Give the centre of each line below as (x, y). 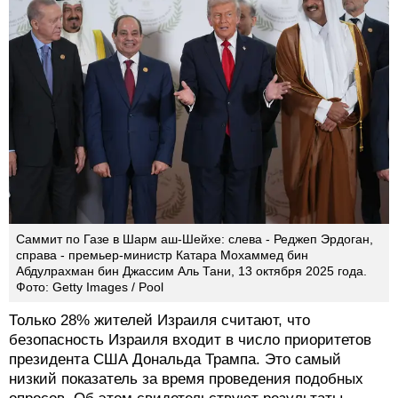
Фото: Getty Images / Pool (90, 287)
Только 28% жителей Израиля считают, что (159, 321)
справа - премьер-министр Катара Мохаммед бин (162, 255)
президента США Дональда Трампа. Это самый (175, 360)
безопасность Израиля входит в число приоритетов (190, 340)
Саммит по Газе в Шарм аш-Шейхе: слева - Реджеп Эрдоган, (195, 239)
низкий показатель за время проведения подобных (186, 379)
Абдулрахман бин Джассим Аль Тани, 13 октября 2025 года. (191, 271)
